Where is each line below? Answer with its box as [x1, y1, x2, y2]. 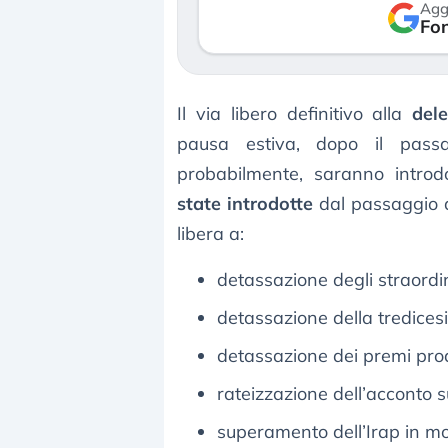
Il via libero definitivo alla [177, 102, 413, 126]
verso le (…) [280, 5, 364, 26]
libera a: [177, 222, 244, 246]
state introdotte [177, 192, 313, 216]
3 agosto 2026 [280, 46, 360, 62]
